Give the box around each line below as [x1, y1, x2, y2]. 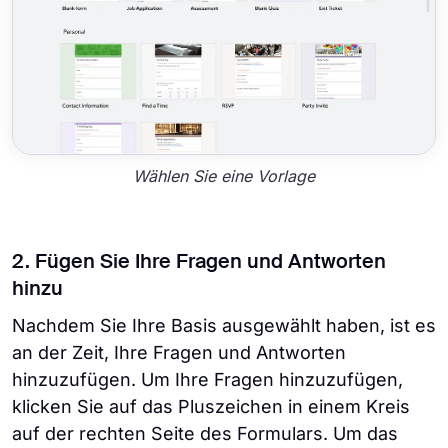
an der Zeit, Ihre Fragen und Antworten [12, 341, 346, 363]
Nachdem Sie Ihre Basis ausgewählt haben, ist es [12, 314, 436, 336]
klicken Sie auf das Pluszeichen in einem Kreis [12, 395, 410, 417]
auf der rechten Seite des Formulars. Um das [12, 422, 398, 444]
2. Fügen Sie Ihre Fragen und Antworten [12, 252, 386, 273]
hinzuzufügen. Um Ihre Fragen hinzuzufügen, [12, 368, 403, 390]
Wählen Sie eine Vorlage [133, 166, 315, 187]
